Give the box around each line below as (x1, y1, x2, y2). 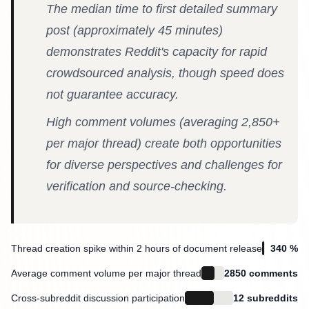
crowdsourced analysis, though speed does (46, 66, 284, 80)
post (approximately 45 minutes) (46, 23, 223, 37)
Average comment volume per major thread (11, 268, 201, 279)
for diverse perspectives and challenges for (46, 157, 282, 172)
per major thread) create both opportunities (46, 136, 281, 150)
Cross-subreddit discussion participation (11, 292, 185, 304)
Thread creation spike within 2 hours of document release (11, 243, 262, 255)
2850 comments (224, 268, 298, 279)
